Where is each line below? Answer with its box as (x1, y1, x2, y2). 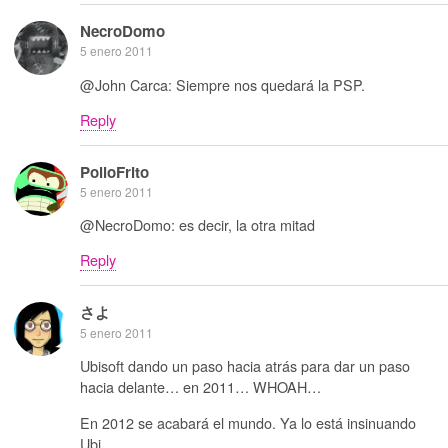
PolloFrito (80, 160, 149, 183)
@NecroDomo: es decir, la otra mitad (80, 214, 315, 235)
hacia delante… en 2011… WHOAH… (80, 376, 321, 398)
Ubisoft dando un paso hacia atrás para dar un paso (80, 355, 410, 377)
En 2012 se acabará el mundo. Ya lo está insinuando (80, 411, 416, 433)
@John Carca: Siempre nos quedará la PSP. (80, 73, 365, 95)
